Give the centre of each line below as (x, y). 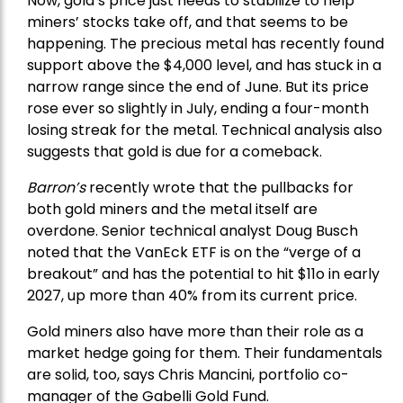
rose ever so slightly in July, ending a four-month (198, 109)
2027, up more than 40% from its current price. (192, 296)
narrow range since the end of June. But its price (198, 87)
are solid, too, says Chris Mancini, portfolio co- (188, 375)
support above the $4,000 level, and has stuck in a (204, 66)
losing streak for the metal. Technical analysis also (205, 130)
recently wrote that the (173, 188)
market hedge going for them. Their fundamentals (205, 354)
